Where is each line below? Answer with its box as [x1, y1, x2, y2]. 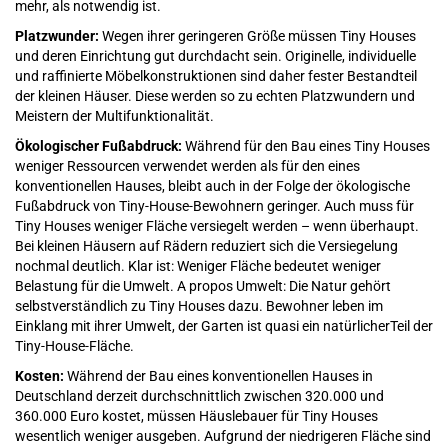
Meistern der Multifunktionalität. [15, 107, 214, 124]
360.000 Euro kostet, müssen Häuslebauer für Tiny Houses [15, 407, 378, 424]
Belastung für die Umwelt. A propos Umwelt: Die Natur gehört [15, 277, 391, 294]
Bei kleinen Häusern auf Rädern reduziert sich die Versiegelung [15, 237, 398, 254]
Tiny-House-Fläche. [15, 337, 134, 354]
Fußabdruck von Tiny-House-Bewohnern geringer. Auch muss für [15, 197, 414, 214]
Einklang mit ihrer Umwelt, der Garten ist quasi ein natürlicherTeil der [15, 317, 433, 334]
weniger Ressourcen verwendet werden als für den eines [15, 157, 360, 174]
